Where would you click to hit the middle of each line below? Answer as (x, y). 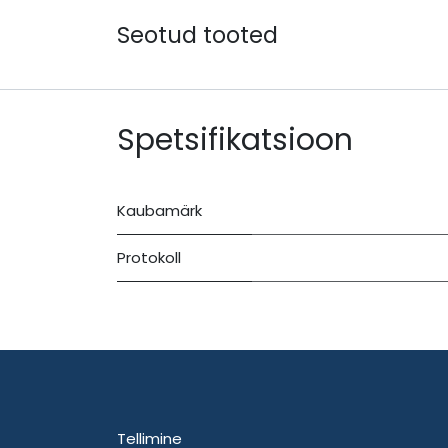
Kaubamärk (159, 210)
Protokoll (149, 257)
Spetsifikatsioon (235, 139)
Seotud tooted (197, 34)
